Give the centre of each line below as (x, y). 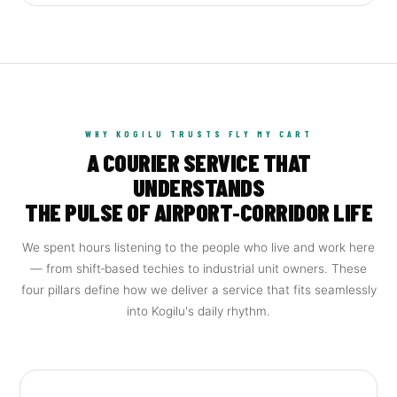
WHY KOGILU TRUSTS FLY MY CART (198, 134)
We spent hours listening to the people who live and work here (198, 247)
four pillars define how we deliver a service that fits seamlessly (198, 290)
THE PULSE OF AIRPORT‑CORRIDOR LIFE (198, 212)
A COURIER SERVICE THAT (198, 162)
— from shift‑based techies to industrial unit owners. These (198, 269)
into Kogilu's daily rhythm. (198, 311)
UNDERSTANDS (198, 187)
